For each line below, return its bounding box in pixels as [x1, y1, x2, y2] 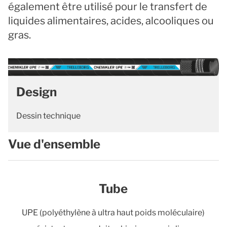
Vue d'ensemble [8, 136, 100, 152]
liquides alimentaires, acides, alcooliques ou [8, 15, 214, 27]
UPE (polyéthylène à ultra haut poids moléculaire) [22, 207, 205, 217]
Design [16, 84, 57, 99]
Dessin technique [16, 110, 81, 121]
